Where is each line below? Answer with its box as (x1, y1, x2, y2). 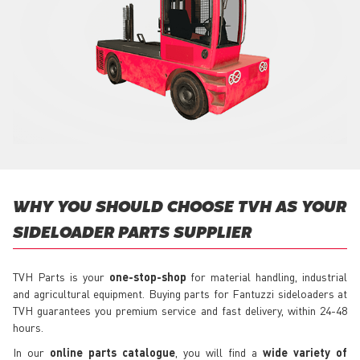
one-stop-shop (108, 269, 186, 284)
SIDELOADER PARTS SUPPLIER (13, 227, 252, 241)
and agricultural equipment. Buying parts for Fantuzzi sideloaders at (13, 286, 347, 301)
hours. (13, 320, 43, 335)
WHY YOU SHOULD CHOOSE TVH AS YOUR (13, 201, 346, 215)
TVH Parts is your (13, 269, 109, 284)
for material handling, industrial (186, 269, 347, 284)
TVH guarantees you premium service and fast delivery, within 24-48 (13, 303, 347, 318)
